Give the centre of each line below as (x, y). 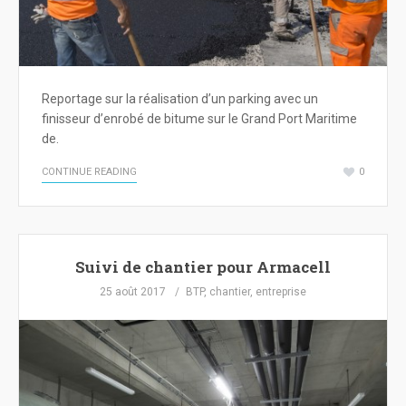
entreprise (281, 292)
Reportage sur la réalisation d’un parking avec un (180, 99)
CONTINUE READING (89, 172)
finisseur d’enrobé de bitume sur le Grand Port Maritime (199, 119)
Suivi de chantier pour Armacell (203, 267)
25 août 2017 (133, 292)
